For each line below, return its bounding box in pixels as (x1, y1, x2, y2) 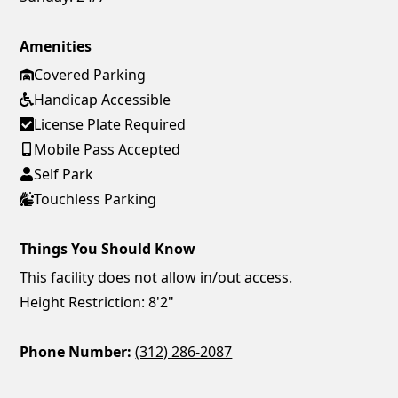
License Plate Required (34, 115, 187, 135)
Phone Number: (20, 342, 132, 362)
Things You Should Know (20, 239, 196, 259)
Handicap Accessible (34, 90, 171, 110)
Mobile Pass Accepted (34, 139, 181, 160)
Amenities (20, 36, 92, 57)
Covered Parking (34, 65, 147, 85)
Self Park (34, 164, 94, 185)
